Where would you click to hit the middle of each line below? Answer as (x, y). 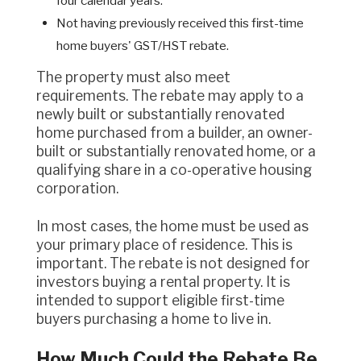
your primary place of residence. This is (164, 244)
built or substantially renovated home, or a (176, 151)
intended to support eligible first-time (160, 300)
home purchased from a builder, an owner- (174, 133)
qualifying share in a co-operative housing (174, 170)
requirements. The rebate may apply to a (170, 96)
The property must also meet (41, 77)
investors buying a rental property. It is (163, 281)
